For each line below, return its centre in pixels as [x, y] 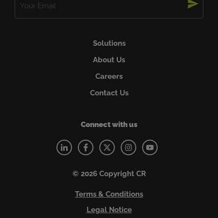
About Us [109, 60]
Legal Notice [109, 209]
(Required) [125, 10]
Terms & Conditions [109, 194]
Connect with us [109, 124]
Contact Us [109, 93]
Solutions [109, 43]
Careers [109, 76]
